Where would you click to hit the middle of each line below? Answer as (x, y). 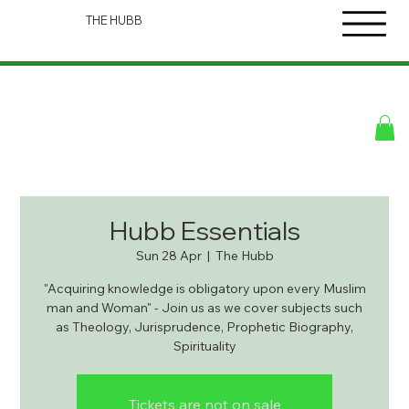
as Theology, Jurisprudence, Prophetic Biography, (204, 327)
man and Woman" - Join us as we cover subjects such (204, 308)
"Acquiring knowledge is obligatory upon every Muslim (204, 289)
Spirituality (204, 346)
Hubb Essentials (204, 231)
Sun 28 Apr (168, 256)
